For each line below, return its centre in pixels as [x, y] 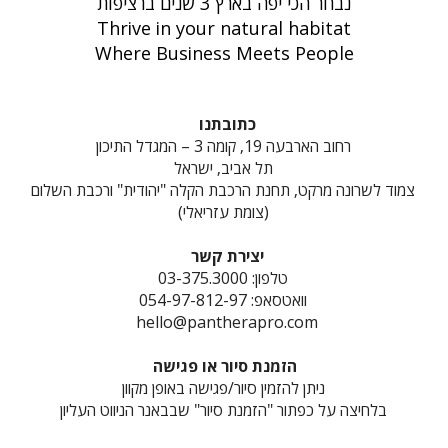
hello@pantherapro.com [223, 322]
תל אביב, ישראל [223, 168]
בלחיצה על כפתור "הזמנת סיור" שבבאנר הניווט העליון [223, 410]
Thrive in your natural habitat [224, 28]
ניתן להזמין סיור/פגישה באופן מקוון [223, 388]
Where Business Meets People [224, 53]
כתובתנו [227, 124]
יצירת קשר [227, 256]
